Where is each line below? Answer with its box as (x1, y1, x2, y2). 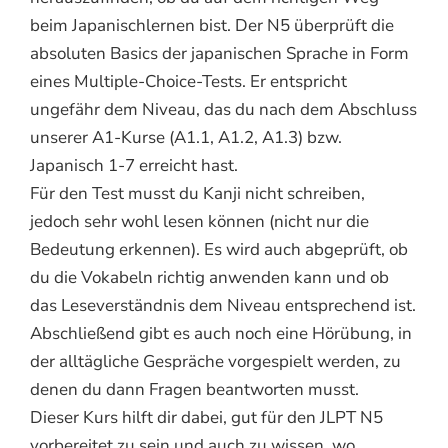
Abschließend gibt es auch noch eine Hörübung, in (29, 321, 412, 345)
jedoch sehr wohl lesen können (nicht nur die (29, 209, 369, 233)
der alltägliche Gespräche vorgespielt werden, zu (29, 349, 401, 373)
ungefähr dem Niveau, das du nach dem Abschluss (29, 97, 417, 121)
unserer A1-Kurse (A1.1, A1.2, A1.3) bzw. (29, 125, 342, 149)
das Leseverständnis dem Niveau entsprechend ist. (29, 293, 416, 317)
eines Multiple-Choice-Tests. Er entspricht (29, 69, 347, 93)
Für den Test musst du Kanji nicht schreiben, (29, 181, 365, 205)
